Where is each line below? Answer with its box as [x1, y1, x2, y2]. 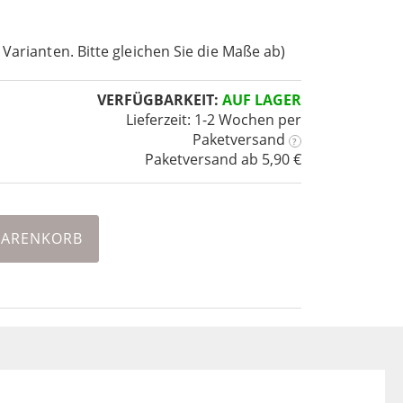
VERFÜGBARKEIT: [96, 90, 219, 111]
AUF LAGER [221, 90, 301, 111]
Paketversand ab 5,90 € [144, 149, 301, 170]
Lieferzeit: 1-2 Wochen [125, 110, 274, 130]
